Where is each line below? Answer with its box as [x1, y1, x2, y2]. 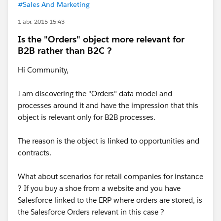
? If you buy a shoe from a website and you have [18, 184, 181, 193]
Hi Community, [18, 65, 69, 74]
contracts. [18, 148, 51, 157]
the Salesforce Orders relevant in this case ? [18, 207, 164, 217]
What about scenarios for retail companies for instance [18, 172, 203, 181]
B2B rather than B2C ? [18, 45, 111, 56]
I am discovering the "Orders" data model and [18, 89, 172, 98]
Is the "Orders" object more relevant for [18, 34, 184, 45]
